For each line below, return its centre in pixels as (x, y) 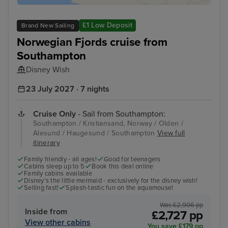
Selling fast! (41, 188)
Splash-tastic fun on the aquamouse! (120, 188)
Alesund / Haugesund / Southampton (95, 133)
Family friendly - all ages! (60, 159)
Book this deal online (123, 166)
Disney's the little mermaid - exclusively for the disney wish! (111, 180)
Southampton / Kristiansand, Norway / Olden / (108, 123)
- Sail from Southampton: (121, 114)
